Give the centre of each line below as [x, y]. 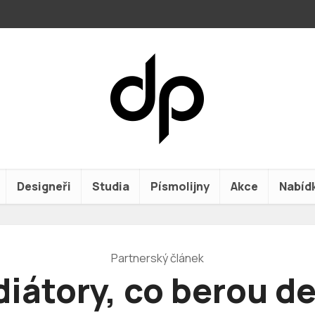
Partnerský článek [157, 258]
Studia [111, 186]
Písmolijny [180, 186]
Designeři [44, 186]
